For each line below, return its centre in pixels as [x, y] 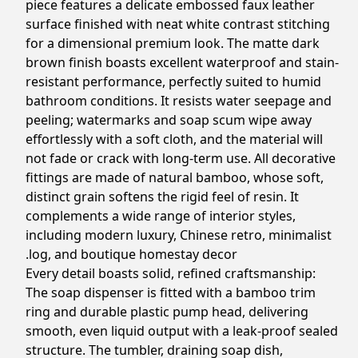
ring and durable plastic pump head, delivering [167, 312]
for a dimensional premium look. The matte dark [173, 43]
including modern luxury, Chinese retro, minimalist [179, 235]
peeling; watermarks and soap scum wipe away [169, 120]
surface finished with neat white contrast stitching [178, 24]
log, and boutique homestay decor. [133, 254]
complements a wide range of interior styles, [161, 216]
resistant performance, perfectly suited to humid [173, 82]
